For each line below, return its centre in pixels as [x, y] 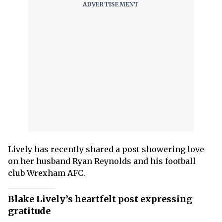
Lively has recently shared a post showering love [106, 149]
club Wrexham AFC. [47, 173]
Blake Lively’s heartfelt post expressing [100, 199]
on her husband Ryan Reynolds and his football [102, 161]
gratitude [29, 211]
